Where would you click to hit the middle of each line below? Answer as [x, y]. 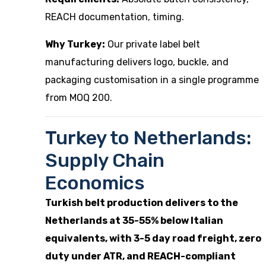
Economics [95, 183]
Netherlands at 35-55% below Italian [134, 221]
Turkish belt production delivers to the [142, 203]
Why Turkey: [75, 44]
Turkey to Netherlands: [148, 138]
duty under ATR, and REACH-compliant [140, 256]
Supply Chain [105, 160]
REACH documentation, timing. [115, 17]
